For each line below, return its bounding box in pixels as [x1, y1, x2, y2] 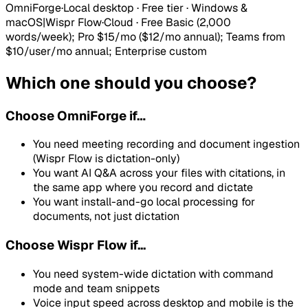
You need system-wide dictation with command [33, 266, 274, 281]
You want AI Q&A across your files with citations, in [33, 166, 285, 181]
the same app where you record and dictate [33, 180, 253, 195]
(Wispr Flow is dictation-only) [33, 151, 179, 166]
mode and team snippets [33, 280, 159, 296]
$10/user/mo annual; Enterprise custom [5, 43, 207, 58]
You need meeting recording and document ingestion [33, 137, 300, 152]
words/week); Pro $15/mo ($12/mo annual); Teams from [5, 29, 285, 44]
